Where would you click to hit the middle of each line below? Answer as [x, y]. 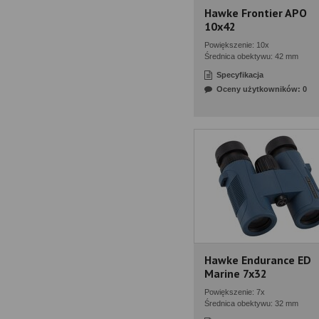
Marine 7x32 [236, 273]
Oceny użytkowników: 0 [262, 89]
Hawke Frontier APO [256, 13]
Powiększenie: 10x [237, 45]
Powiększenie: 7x [235, 292]
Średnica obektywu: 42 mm [251, 56]
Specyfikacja [240, 75]
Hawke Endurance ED [258, 260]
